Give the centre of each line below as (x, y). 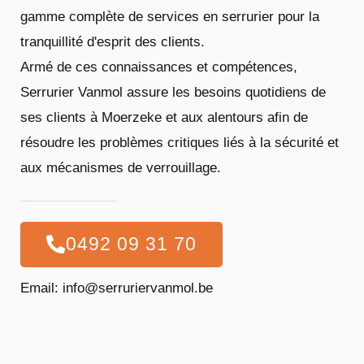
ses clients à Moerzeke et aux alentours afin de (164, 118)
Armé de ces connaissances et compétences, (159, 67)
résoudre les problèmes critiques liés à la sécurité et (180, 143)
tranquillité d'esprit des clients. (113, 42)
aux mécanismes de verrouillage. (121, 168)
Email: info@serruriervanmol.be (117, 288)
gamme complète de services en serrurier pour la (170, 17)
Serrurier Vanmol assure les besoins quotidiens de (173, 93)
